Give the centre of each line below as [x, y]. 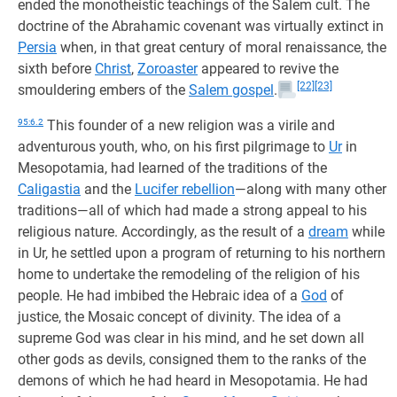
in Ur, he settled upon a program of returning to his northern [202, 253]
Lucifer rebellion [185, 189]
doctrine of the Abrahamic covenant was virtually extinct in [201, 26]
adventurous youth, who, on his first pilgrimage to [173, 147]
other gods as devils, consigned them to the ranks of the [192, 359]
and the [108, 189]
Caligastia [49, 189]
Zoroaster [167, 69]
